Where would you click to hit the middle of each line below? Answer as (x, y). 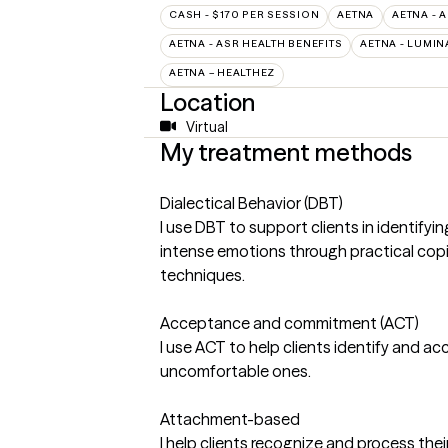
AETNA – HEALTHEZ (222, 72)
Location (207, 102)
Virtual (206, 126)
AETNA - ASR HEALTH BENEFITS (256, 43)
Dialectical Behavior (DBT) (251, 202)
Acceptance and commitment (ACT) (289, 322)
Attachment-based (230, 418)
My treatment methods (286, 152)
